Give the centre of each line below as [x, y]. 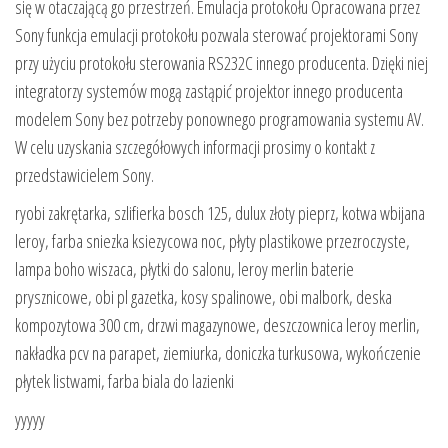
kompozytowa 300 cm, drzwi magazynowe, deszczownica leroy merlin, [217, 324]
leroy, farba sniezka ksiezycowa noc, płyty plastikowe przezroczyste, [212, 240]
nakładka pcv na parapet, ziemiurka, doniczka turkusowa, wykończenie [218, 352]
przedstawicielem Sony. [84, 174]
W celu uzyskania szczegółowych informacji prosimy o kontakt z [195, 146]
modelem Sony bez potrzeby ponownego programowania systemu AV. [219, 118]
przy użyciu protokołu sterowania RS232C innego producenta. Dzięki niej [221, 62]
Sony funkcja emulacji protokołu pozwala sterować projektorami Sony [216, 34]
